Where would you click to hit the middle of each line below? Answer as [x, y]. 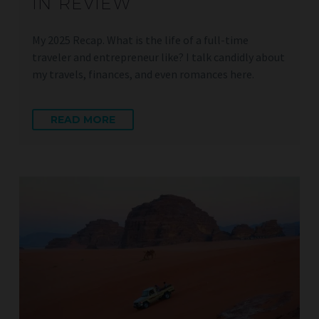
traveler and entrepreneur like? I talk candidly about [158, 57]
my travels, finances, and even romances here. [143, 74]
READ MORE [83, 120]
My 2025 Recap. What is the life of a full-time [140, 40]
